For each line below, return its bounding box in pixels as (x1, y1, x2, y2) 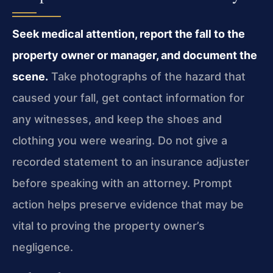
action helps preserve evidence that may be (12, 198, 244, 211)
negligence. (12, 241, 73, 254)
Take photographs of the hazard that (48, 70, 246, 83)
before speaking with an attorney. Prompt (12, 177, 232, 190)
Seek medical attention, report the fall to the (12, 27, 245, 41)
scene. (12, 70, 48, 83)
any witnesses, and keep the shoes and (12, 113, 222, 126)
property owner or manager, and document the (12, 49, 257, 62)
